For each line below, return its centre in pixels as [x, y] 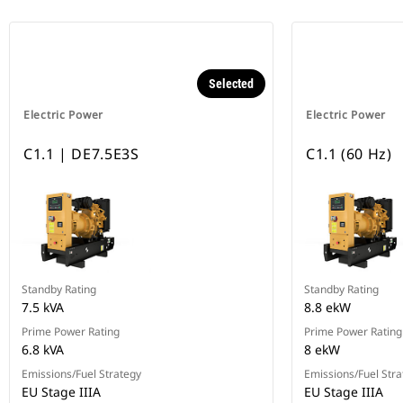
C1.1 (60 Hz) [349, 154]
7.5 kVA [43, 308]
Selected [231, 84]
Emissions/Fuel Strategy [81, 374]
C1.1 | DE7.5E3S [81, 154]
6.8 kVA [43, 350]
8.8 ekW [327, 308]
